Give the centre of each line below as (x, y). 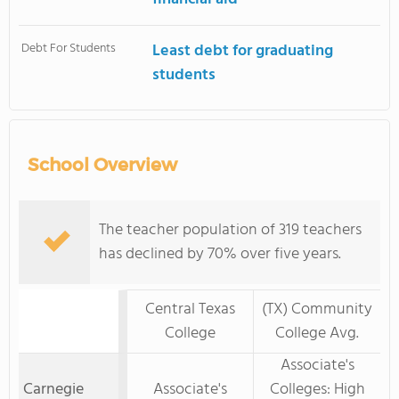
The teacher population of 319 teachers (230, 230)
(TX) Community (317, 309)
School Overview (102, 165)
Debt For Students (69, 49)
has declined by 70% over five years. (220, 254)
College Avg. (317, 334)
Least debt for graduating (243, 51)
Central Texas (190, 309)
